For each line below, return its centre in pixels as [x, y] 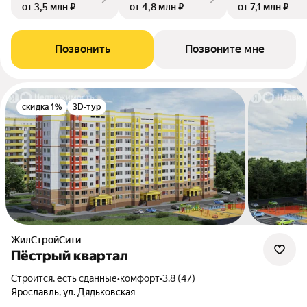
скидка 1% [42, 107]
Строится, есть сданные [67, 278]
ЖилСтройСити [50, 240]
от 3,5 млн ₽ [49, 7]
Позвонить [82, 49]
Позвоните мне [225, 49]
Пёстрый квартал [70, 256]
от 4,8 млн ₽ [157, 7]
